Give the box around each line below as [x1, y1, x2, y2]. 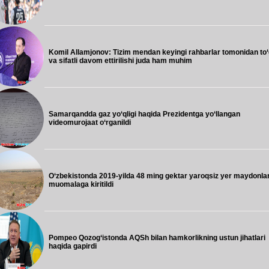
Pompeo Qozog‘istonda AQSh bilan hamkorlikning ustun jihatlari [49, 234, 265, 242]
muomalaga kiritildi [49, 180, 113, 189]
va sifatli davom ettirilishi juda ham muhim [49, 56, 192, 65]
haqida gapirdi [49, 242, 97, 250]
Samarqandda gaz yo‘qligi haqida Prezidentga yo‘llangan [49, 110, 240, 118]
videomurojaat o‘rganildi [49, 118, 131, 127]
